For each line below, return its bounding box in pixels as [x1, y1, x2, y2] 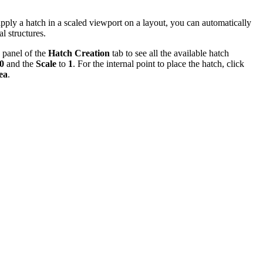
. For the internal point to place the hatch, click [73, 59, 244, 69]
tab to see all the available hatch [110, 48, 229, 59]
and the [4, 59, 36, 69]
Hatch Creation [48, 48, 110, 59]
